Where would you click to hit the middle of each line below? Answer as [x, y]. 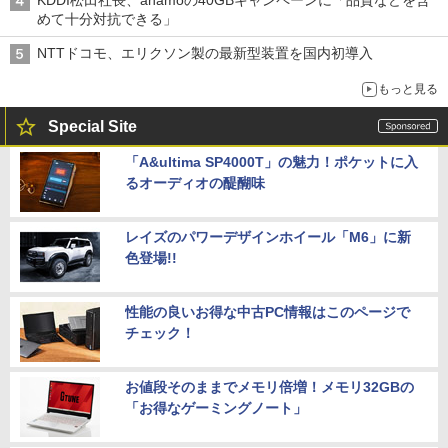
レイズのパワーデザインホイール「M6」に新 [268, 237]
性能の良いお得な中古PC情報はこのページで [267, 312]
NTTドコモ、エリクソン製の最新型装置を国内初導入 [205, 53]
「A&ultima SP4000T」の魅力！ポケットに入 [271, 162]
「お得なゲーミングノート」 [216, 408]
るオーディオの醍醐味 [195, 183]
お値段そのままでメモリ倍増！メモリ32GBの [269, 387]
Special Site [92, 127]
